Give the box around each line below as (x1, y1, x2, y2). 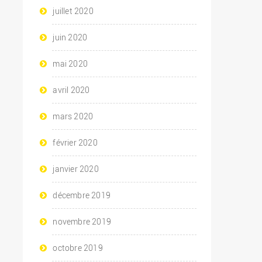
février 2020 (53, 138, 98, 148)
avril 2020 (53, 85, 90, 95)
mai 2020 (53, 59, 88, 69)
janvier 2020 (53, 164, 99, 174)
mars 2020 (53, 112, 94, 122)
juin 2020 (53, 33, 88, 43)
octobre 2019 (53, 243, 103, 253)
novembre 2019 (53, 217, 112, 227)
